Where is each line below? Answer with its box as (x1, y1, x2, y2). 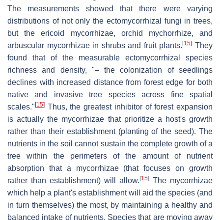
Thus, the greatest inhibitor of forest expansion (45, 102, 213, 111)
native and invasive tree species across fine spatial (7, 90, 213, 99)
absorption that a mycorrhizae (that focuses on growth (7, 164, 213, 172)
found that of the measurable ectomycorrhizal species (7, 53, 213, 62)
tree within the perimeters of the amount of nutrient (7, 151, 213, 160)
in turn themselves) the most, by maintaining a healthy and (7, 200, 213, 209)
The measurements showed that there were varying (7, 4, 213, 13)
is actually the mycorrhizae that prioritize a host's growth (7, 114, 213, 123)
